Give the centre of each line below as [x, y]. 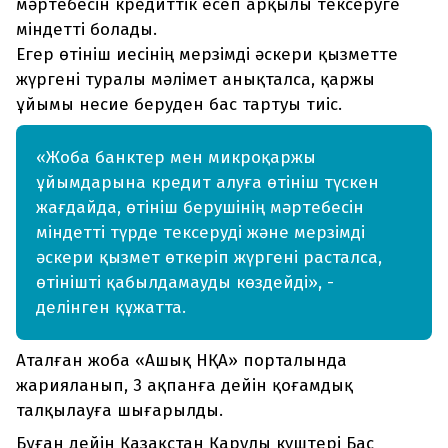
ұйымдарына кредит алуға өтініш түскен [207, 183]
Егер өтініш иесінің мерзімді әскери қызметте [207, 55]
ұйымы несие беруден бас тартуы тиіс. [179, 105]
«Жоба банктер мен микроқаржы [176, 158]
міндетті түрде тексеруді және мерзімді [200, 233]
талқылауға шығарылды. [119, 411]
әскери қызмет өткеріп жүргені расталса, [209, 258]
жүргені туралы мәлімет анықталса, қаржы [195, 80]
